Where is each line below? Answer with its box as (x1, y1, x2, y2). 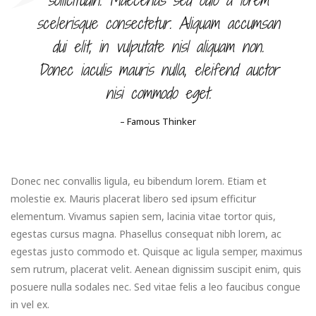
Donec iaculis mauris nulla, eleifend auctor (37, 59, 279, 80)
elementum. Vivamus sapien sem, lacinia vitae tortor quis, (11, 209, 276, 223)
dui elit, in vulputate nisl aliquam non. (52, 35, 264, 57)
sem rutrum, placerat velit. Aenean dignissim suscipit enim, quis (11, 262, 301, 276)
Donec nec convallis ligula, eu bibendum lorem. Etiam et (11, 174, 267, 188)
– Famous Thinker (120, 114, 196, 128)
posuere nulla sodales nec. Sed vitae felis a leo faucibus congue (11, 279, 300, 293)
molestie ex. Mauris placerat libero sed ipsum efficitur (11, 191, 256, 205)
